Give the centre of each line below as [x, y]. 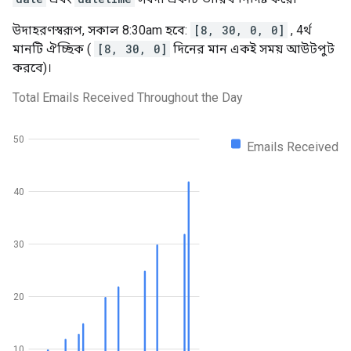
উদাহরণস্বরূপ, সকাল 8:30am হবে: [101, 30]
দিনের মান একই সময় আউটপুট [252, 49]
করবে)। [32, 68]
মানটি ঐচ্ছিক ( [53, 49]
